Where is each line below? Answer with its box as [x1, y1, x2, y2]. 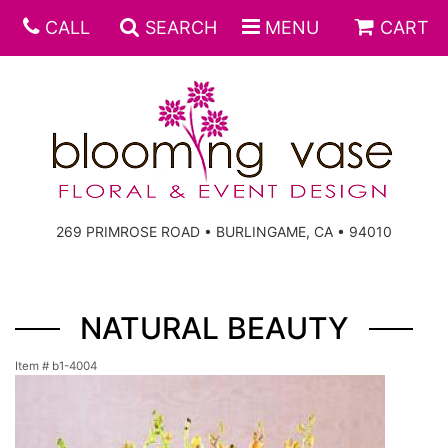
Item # [15, 359, 52, 373]
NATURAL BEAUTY [79, 310, 349, 346]
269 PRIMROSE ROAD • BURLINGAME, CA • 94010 [56, 223, 392, 240]
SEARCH [144, 17, 217, 38]
